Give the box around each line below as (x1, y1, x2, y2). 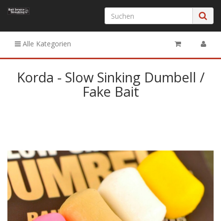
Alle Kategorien (21, 39, 71, 48)
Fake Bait (82, 82, 139, 101)
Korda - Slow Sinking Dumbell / (16, 68, 205, 86)
